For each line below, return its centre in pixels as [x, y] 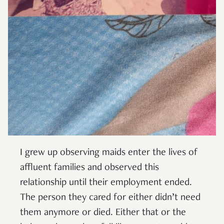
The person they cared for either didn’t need [110, 198]
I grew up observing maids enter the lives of [109, 153]
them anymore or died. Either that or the [103, 213]
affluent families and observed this [89, 168]
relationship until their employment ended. [106, 183]
